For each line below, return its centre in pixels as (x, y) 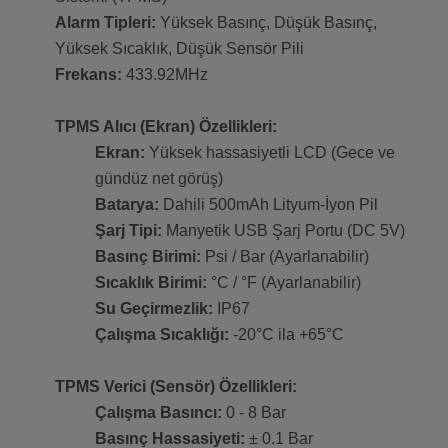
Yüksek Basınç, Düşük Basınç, (266, 23)
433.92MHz (165, 75)
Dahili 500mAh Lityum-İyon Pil (268, 205)
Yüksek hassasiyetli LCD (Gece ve (270, 153)
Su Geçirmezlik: (154, 309)
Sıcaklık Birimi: (151, 283)
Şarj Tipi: (128, 231)
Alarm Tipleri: (105, 23)
